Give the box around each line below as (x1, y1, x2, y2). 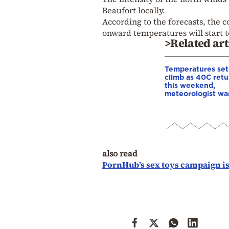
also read (102, 147, 138, 159)
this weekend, (165, 81, 215, 89)
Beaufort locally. (102, 4, 165, 16)
